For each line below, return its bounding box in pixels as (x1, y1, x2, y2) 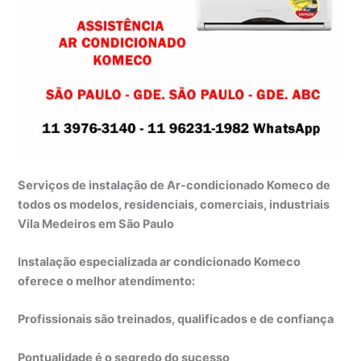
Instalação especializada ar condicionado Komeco (18, 254, 301, 269)
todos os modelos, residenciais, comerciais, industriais (18, 197, 330, 212)
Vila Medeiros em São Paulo (18, 216, 175, 231)
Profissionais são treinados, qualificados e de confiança (18, 312, 334, 327)
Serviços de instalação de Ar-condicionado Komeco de (18, 177, 331, 193)
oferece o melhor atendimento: (18, 273, 196, 288)
